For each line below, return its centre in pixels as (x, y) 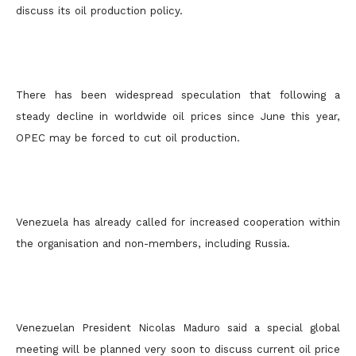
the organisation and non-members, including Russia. (153, 244)
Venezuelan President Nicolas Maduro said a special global (178, 328)
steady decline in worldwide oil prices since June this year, (178, 116)
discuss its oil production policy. (99, 11)
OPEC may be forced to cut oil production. (128, 138)
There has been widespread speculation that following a (178, 95)
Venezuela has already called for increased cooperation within (178, 222)
